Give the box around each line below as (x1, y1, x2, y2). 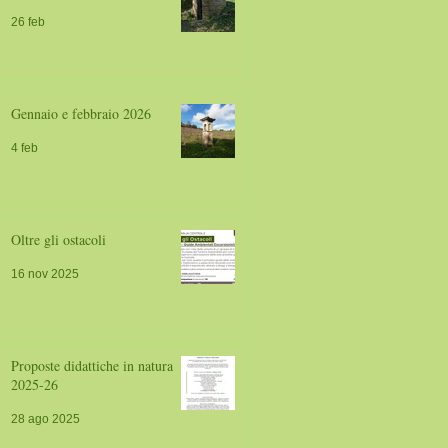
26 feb (11, 15, 45, 29)
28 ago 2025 (11, 412, 80, 426)
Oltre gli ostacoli (11, 230, 106, 249)
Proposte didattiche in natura (11, 356, 173, 375)
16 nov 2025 (11, 267, 79, 281)
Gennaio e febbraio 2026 (11, 104, 151, 123)
